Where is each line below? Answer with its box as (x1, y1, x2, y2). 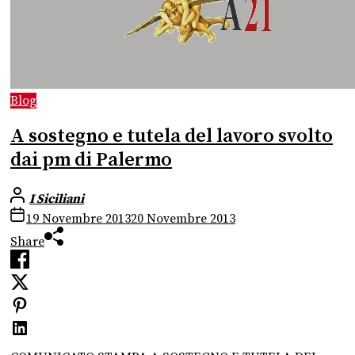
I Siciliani (29, 191, 84, 208)
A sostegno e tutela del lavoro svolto (10, 124, 333, 148)
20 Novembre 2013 (131, 211, 235, 227)
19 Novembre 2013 (26, 211, 131, 227)
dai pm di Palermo (10, 147, 172, 172)
